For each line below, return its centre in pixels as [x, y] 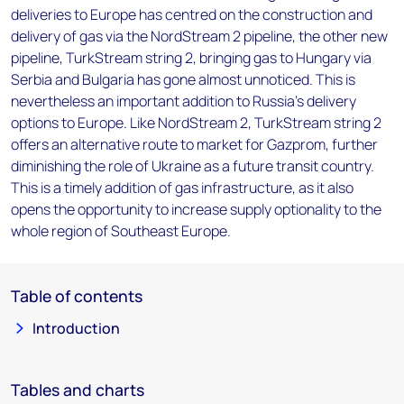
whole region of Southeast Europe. [121, 231]
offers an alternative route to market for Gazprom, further [194, 144]
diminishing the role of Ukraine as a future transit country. [193, 166]
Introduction [76, 328]
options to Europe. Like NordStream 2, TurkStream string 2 [196, 123]
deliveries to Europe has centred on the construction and [192, 14]
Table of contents [77, 296]
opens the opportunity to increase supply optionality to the [196, 209]
